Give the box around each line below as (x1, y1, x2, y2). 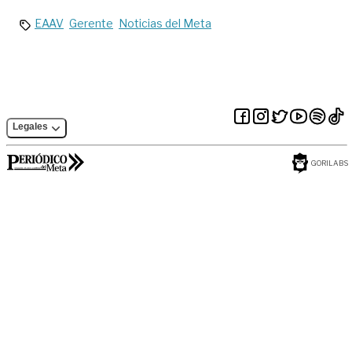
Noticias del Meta (119, 16, 211, 31)
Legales (13, 121, 48, 133)
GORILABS (311, 159, 348, 168)
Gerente (69, 16, 113, 31)
